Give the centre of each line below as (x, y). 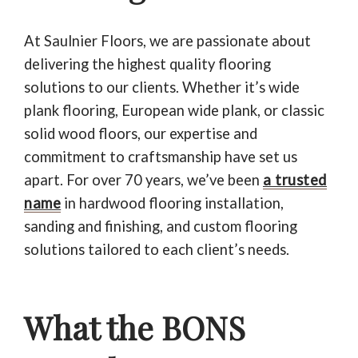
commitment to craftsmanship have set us (161, 156)
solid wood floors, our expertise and (141, 133)
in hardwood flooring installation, (173, 203)
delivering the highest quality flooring (147, 64)
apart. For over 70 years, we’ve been (143, 179)
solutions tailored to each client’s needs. (157, 249)
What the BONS (135, 327)
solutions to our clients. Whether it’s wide (162, 87)
